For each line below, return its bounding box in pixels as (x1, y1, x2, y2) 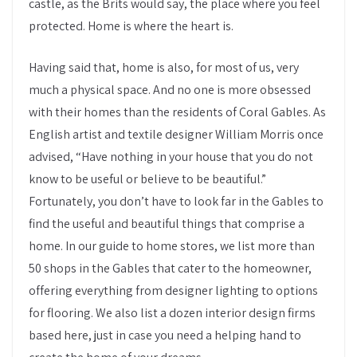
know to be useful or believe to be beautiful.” (29, 171, 266, 187)
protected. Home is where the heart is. (29, 18, 233, 34)
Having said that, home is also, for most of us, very (29, 59, 299, 76)
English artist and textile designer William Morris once (29, 126, 324, 143)
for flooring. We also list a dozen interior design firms (29, 304, 316, 321)
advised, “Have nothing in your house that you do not (29, 148, 313, 165)
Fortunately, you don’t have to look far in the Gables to (29, 193, 324, 210)
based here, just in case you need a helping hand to (29, 327, 301, 343)
